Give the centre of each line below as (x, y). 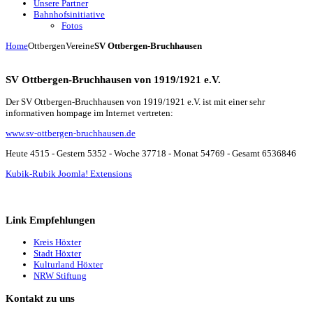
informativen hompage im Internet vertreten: (89, 113)
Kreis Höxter (57, 242)
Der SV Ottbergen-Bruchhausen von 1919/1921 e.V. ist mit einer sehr (135, 102)
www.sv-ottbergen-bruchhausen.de (71, 133)
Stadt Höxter (57, 253)
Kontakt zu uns (40, 298)
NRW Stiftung (60, 275)
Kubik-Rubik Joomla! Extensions (69, 174)
